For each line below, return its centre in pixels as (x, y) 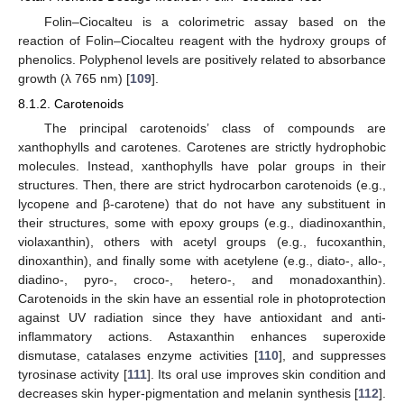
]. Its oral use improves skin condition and (266, 374)
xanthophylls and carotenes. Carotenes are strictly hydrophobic (202, 147)
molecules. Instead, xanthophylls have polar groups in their (202, 165)
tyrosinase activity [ (73, 374)
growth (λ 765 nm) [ (74, 78)
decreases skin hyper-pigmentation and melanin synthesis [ (188, 393)
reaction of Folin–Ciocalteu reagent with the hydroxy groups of (202, 40)
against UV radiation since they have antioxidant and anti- (202, 317)
